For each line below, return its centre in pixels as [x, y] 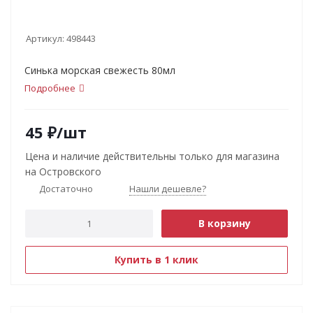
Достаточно [66, 188]
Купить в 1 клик [156, 260]
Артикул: [45, 38]
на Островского [63, 172]
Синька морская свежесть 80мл [100, 70]
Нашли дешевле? [168, 189]
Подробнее [50, 88]
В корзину [225, 223]
